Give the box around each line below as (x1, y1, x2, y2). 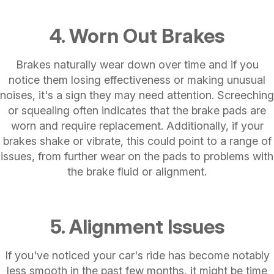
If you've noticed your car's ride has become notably (4, 248, 270, 262)
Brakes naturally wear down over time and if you (15, 57, 259, 71)
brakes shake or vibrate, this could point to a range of (2, 134, 272, 147)
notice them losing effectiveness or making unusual (9, 73, 265, 86)
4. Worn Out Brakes (50, 23, 224, 48)
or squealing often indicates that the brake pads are (8, 103, 266, 117)
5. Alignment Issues (50, 214, 224, 239)
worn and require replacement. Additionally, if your (10, 119, 264, 132)
